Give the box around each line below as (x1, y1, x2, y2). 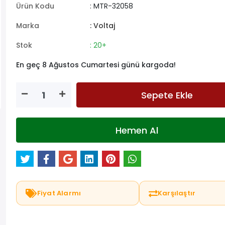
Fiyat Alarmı (37, 188, 81, 198)
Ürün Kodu (16, 1, 54, 11)
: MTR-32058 (89, 1, 133, 11)
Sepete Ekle (141, 88, 193, 101)
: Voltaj (89, 21, 115, 31)
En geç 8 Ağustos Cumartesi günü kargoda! (16, 60, 176, 70)
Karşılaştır (158, 188, 196, 198)
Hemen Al (115, 124, 158, 137)
